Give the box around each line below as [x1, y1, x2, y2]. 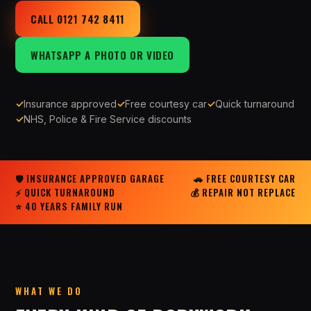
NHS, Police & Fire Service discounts [24, 113, 192, 125]
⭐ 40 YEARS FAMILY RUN [15, 199, 123, 213]
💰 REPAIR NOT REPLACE [190, 185, 296, 199]
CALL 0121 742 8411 [31, 11, 125, 26]
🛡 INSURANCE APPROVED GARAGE [15, 171, 165, 185]
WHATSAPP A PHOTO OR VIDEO [31, 47, 174, 62]
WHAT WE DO [15, 284, 83, 298]
